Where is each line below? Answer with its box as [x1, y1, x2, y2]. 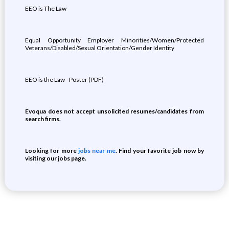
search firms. [25, 115, 61, 123]
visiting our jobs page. [25, 154, 86, 162]
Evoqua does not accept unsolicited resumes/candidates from [25, 107, 204, 115]
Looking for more [25, 147, 79, 154]
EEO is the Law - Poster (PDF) [25, 76, 104, 83]
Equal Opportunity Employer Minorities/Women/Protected [25, 36, 204, 44]
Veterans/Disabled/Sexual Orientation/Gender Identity [25, 44, 174, 52]
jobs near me [78, 147, 116, 154]
